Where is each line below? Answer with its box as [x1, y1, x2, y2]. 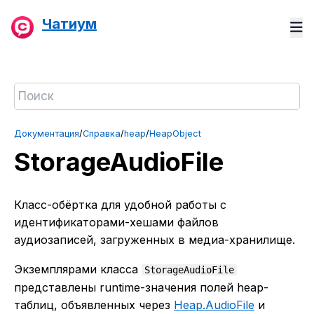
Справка [83, 128, 121, 139]
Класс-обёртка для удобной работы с [14, 197, 226, 212]
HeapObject [149, 128, 201, 139]
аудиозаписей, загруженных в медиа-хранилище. [14, 232, 295, 247]
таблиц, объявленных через [14, 298, 174, 313]
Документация [14, 128, 79, 139]
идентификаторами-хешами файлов [14, 214, 219, 229]
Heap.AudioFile [174, 298, 254, 313]
